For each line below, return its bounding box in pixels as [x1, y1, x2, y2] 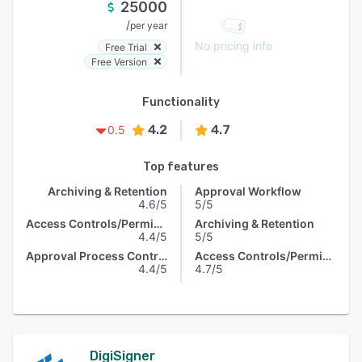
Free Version [91, 55, 147, 68]
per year [130, 19, 167, 32]
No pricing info [195, 39, 272, 53]
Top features [143, 160, 219, 174]
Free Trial [105, 40, 147, 53]
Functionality [142, 95, 220, 109]
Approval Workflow [195, 184, 301, 198]
